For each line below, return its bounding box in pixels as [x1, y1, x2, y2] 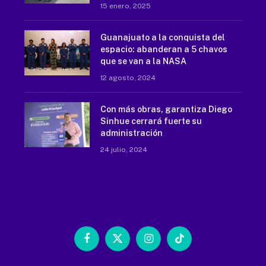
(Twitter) [116, 250, 147, 259]
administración [100, 128, 163, 138]
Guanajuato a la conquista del [100, 32, 225, 42]
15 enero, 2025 [100, 1, 151, 10]
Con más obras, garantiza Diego [100, 104, 232, 114]
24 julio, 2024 [100, 145, 147, 154]
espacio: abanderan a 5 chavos [100, 44, 227, 54]
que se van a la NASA [100, 56, 186, 66]
